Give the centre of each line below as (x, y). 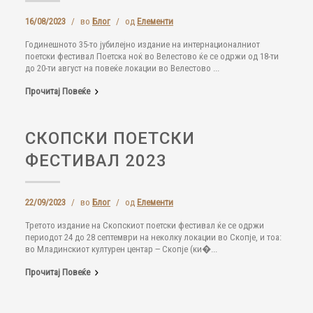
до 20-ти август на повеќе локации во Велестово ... (122, 68)
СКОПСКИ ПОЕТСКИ (110, 138)
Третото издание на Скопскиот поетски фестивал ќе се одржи (145, 225)
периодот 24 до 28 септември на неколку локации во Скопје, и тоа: (153, 237)
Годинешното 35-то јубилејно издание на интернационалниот (143, 44)
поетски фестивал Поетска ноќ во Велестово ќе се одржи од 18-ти (152, 56)
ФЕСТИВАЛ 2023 (96, 161)
